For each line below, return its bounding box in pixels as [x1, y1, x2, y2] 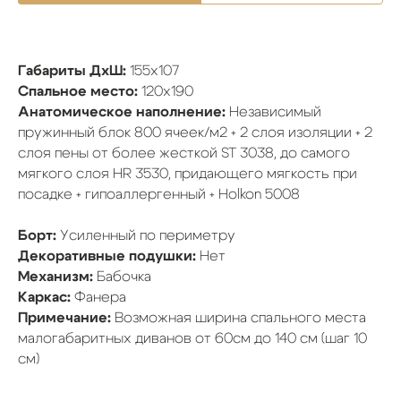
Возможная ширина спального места [115, 310, 366, 325]
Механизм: [18, 269, 97, 284]
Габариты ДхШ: [18, 63, 126, 78]
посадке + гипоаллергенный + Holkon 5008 [18, 186, 300, 201]
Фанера [74, 289, 126, 304]
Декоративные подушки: [18, 248, 200, 263]
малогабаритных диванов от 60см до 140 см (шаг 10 [18, 330, 367, 346]
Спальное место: [18, 83, 138, 98]
